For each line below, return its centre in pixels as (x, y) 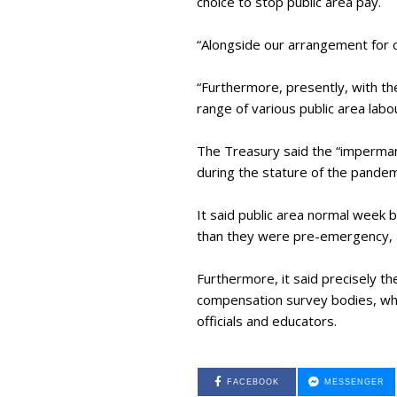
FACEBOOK (253, 381)
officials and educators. (269, 320)
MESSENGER (354, 381)
